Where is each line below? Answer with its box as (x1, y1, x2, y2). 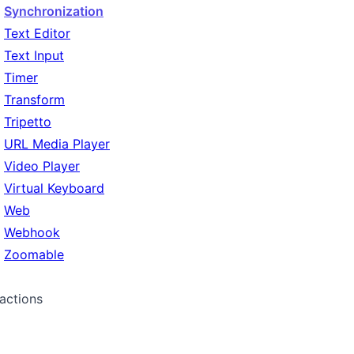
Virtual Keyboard (4, 180, 104, 196)
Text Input (4, 47, 64, 63)
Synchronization (4, 3, 104, 19)
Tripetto (4, 114, 51, 130)
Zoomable (4, 247, 64, 262)
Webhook (4, 224, 60, 240)
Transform (4, 92, 65, 107)
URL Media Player (4, 136, 110, 152)
